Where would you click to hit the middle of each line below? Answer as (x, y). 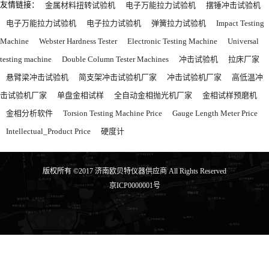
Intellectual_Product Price (48, 131)
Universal (243, 41)
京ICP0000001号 (134, 186)
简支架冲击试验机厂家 (117, 77)
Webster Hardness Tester (78, 41)
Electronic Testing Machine (172, 41)
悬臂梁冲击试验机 (37, 77)
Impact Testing (240, 23)
